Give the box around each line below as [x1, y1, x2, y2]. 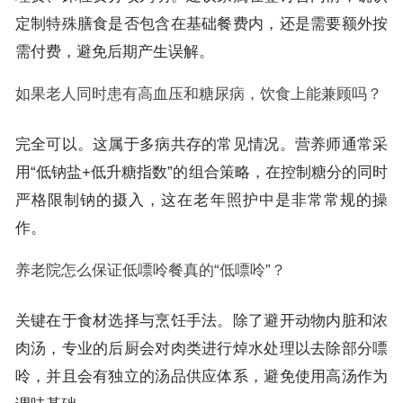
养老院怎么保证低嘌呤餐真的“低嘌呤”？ [14, 262, 286, 278]
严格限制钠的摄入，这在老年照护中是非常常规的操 [14, 192, 389, 208]
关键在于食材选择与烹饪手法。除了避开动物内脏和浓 [14, 312, 389, 328]
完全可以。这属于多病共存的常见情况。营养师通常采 [14, 136, 389, 152]
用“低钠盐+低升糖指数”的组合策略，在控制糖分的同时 [14, 164, 389, 180]
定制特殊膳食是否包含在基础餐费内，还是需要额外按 [14, 15, 389, 31]
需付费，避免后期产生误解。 [14, 43, 214, 59]
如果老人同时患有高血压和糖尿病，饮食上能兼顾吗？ [14, 85, 382, 102]
